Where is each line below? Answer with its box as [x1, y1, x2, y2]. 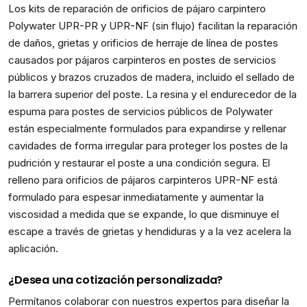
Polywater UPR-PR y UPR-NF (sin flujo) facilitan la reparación [8, 19, 297, 32]
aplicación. [8, 241, 58, 255]
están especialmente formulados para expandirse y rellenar [8, 121, 286, 135]
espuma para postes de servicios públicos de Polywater [8, 104, 273, 118]
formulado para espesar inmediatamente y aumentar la [8, 190, 264, 204]
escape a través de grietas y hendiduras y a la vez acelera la [8, 224, 291, 238]
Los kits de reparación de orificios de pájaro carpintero [8, 1, 266, 15]
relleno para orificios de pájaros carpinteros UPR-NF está [8, 173, 278, 186]
